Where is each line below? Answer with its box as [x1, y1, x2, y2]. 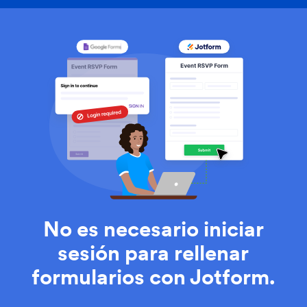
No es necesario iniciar [42, 216, 264, 243]
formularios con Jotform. [31, 264, 275, 291]
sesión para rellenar [58, 240, 249, 267]
